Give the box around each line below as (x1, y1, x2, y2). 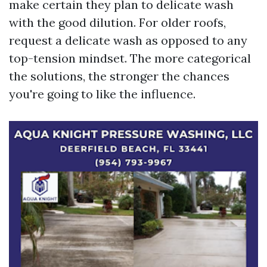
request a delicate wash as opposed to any (9, 33, 247, 48)
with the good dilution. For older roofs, (9, 15, 226, 30)
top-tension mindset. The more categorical (9, 51, 251, 66)
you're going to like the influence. (9, 86, 195, 101)
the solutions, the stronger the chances (9, 69, 229, 83)
